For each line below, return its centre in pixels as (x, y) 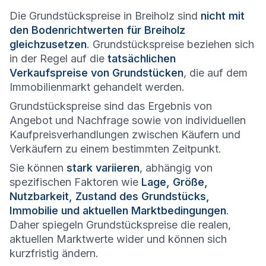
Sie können (38, 168)
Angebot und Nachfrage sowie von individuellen (128, 121)
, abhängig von (176, 168)
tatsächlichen (142, 59)
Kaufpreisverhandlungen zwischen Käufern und (125, 135)
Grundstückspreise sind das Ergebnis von (111, 106)
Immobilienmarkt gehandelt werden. (97, 87)
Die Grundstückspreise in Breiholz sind (105, 16)
